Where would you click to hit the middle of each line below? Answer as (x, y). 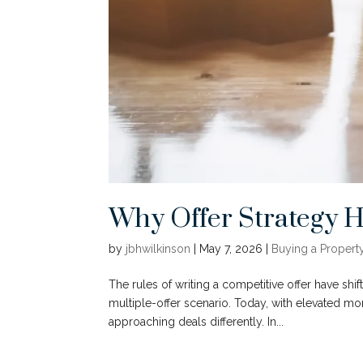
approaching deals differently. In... (196, 322)
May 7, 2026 (231, 249)
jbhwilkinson (158, 249)
